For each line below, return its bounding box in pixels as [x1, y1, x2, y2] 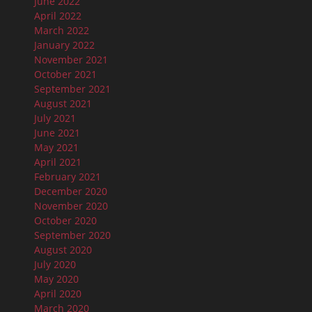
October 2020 [34, 213, 97, 227]
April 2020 [34, 286, 81, 300]
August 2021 [34, 96, 92, 110]
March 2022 [34, 23, 89, 37]
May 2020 [34, 272, 79, 286]
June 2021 [34, 125, 80, 139]
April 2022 [34, 8, 81, 22]
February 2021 [34, 169, 101, 183]
